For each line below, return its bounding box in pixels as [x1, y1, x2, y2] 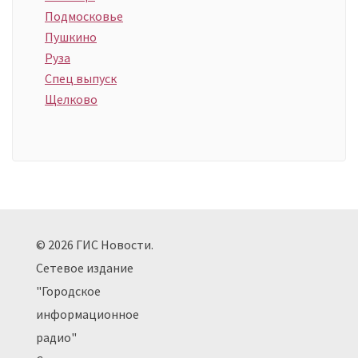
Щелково [45, 91, 97, 108]
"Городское [36, 283, 101, 300]
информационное [36, 306, 139, 323]
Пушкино [45, 29, 97, 46]
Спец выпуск [45, 70, 117, 87]
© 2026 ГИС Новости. [36, 237, 153, 253]
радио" [36, 329, 77, 346]
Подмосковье [45, 8, 123, 25]
